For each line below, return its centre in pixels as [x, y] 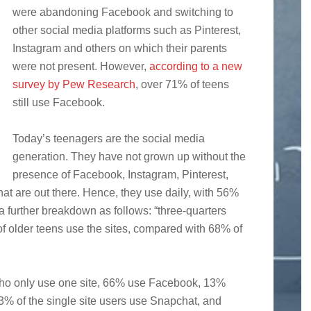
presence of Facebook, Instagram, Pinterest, [120, 175]
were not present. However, [81, 67]
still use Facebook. [59, 103]
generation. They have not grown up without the [129, 157]
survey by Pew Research [74, 85]
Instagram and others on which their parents [120, 49]
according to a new [196, 67]
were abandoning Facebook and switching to [123, 12]
